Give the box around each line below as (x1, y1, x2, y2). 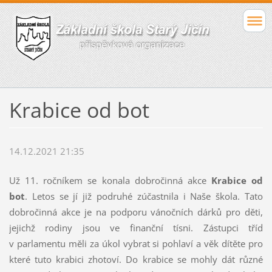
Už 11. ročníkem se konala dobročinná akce (8, 174, 211, 187)
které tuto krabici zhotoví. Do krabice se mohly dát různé (8, 253, 263, 266)
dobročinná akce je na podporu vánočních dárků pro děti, (8, 206, 263, 219)
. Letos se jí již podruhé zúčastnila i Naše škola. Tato (24, 190, 263, 203)
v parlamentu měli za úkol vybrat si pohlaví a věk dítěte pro (8, 237, 263, 250)
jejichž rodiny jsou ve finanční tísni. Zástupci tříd (8, 222, 263, 234)
